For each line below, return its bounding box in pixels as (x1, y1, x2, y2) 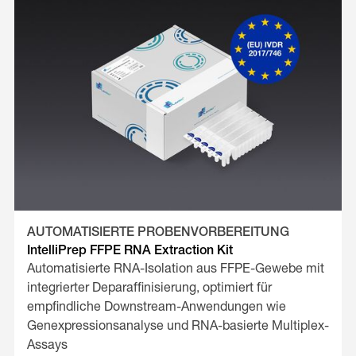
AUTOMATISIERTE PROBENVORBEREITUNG (26, 226, 289, 239)
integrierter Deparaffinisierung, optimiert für (26, 281, 272, 295)
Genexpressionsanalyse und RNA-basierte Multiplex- (26, 319, 329, 333)
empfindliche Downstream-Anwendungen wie (26, 300, 286, 314)
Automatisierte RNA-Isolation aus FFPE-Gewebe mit (26, 262, 324, 276)
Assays (26, 339, 68, 352)
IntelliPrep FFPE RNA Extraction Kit (26, 244, 233, 257)
